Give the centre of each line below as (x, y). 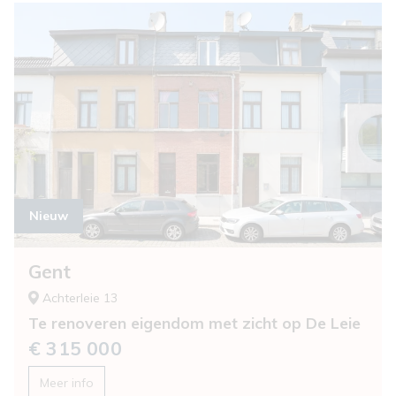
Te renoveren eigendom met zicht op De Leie (194, 323)
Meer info (67, 383)
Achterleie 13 (80, 298)
